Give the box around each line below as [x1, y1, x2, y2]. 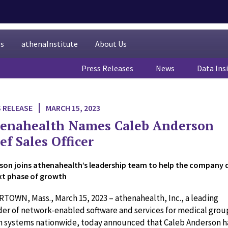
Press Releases [81, 63, 133, 73]
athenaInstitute [21, 39, 78, 49]
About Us [95, 39, 127, 49]
